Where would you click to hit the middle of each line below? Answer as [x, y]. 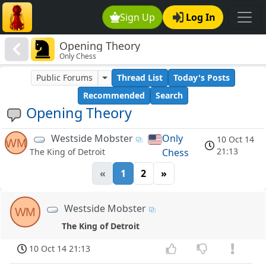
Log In [201, 17]
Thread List [140, 78]
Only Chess [78, 56]
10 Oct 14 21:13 [60, 249]
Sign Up [138, 17]
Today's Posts [201, 78]
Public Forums [65, 78]
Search [169, 96]
